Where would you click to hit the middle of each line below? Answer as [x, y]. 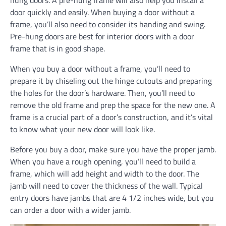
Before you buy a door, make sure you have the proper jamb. [113, 149]
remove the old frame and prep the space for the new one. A [113, 105]
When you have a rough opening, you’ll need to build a [103, 161]
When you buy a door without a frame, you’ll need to [100, 69]
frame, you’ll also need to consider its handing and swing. [108, 24]
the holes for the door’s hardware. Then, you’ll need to [102, 93]
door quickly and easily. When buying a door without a [102, 12]
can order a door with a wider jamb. [70, 210]
